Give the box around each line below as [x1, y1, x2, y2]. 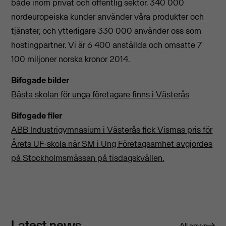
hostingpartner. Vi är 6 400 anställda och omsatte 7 [11, 39, 202, 50]
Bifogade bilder [11, 75, 70, 86]
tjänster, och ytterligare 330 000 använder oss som [11, 25, 202, 36]
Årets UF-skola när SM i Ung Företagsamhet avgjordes [11, 138, 213, 150]
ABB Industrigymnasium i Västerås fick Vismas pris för [11, 124, 213, 136]
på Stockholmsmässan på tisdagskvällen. [11, 152, 164, 164]
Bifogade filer [11, 110, 63, 122]
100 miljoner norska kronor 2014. [11, 53, 130, 65]
